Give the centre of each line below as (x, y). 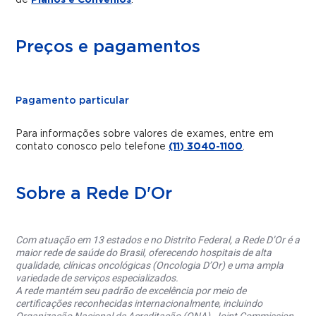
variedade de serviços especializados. (97, 278)
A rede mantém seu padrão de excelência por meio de (131, 291)
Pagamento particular (73, 101)
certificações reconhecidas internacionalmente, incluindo (139, 304)
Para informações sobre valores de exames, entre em (145, 134)
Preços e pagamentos (108, 47)
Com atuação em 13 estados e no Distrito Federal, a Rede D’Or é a (158, 240)
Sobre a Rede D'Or (94, 194)
